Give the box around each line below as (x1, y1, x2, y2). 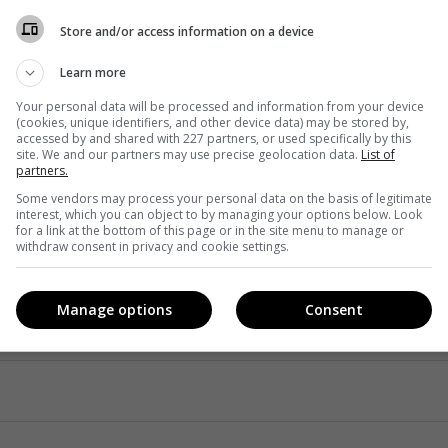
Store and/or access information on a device (60, 22, 314, 40)
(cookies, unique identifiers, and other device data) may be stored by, (16, 114, 409, 131)
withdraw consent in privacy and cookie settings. (16, 238, 289, 255)
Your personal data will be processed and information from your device (16, 98, 424, 115)
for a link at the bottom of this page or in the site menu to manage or (16, 222, 404, 239)
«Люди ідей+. (257, 136, 365, 159)
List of (361, 146, 395, 163)
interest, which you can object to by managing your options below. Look (16, 206, 422, 223)
